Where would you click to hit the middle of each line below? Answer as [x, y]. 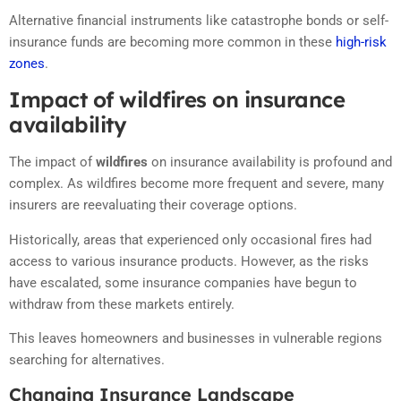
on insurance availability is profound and [270, 162]
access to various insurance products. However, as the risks [189, 261]
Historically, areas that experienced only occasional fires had [190, 239]
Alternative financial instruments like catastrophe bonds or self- [199, 20]
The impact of [52, 162]
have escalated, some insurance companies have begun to [183, 282]
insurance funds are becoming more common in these [172, 42]
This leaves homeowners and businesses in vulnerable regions [196, 339]
